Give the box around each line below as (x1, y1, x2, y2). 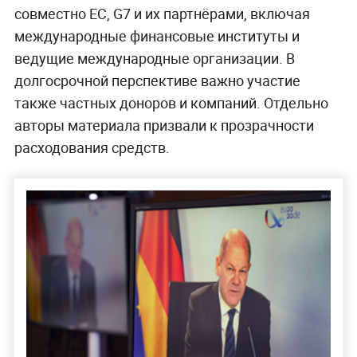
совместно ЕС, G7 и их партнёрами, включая (14, 3, 310, 23)
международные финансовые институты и (14, 25, 300, 45)
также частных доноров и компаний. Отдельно (14, 92, 328, 112)
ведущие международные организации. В (14, 48, 295, 68)
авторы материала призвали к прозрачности (14, 115, 314, 135)
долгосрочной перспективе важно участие (14, 70, 300, 90)
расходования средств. (14, 137, 170, 157)
